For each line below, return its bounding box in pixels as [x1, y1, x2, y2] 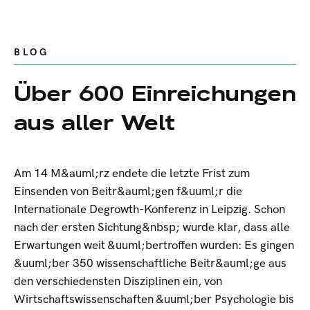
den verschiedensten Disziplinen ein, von [14, 274, 222, 289]
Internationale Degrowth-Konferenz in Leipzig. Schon [14, 202, 285, 217]
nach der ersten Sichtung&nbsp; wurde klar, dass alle [14, 220, 290, 235]
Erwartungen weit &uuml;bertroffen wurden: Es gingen [14, 238, 294, 253]
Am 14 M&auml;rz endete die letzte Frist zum [14, 166, 250, 181]
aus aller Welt [14, 107, 175, 137]
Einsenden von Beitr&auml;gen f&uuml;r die [14, 184, 242, 199]
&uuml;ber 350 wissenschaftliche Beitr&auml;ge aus [14, 256, 286, 271]
